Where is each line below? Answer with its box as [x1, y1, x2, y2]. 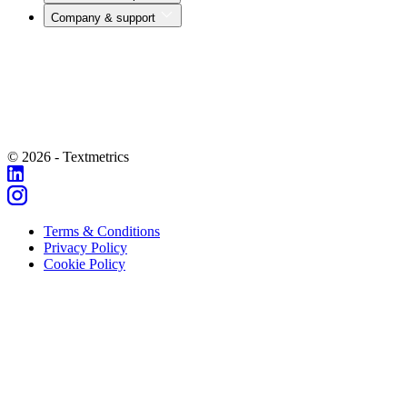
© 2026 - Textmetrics [7, 149, 129, 165]
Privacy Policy [44, 240, 127, 256]
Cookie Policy [44, 256, 125, 273]
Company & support [51, 11, 159, 25]
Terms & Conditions [44, 223, 160, 240]
